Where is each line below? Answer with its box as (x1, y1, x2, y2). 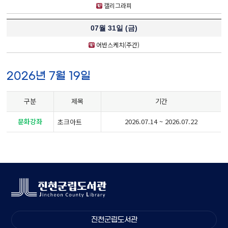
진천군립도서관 (91, 216, 137, 223)
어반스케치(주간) (94, 40, 139, 49)
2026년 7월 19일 (7, 70, 91, 81)
